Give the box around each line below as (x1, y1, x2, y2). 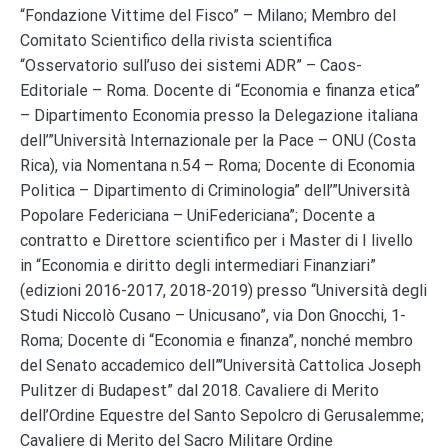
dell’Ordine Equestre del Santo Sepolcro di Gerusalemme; (20, 406, 424, 426)
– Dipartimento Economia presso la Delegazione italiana (20, 106, 418, 126)
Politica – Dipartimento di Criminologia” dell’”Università (20, 181, 410, 201)
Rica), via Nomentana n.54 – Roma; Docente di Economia (20, 156, 415, 176)
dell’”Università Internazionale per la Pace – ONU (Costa (20, 131, 416, 151)
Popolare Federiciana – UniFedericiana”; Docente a (20, 206, 375, 226)
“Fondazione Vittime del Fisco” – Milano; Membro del (20, 6, 396, 26)
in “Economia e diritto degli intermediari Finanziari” (20, 256, 376, 276)
